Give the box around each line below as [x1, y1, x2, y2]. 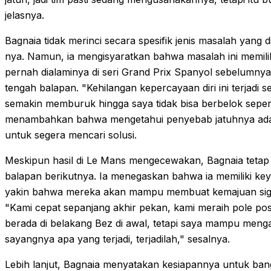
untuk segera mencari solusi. [5, 128, 137, 141]
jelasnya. [5, 8, 44, 21]
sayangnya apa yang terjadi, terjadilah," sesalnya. [5, 232, 230, 245]
